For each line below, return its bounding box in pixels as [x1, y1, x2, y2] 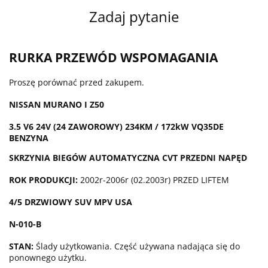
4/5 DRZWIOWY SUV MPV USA [9, 196, 132, 208]
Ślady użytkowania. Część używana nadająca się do [36, 240, 240, 252]
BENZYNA [9, 132, 48, 144]
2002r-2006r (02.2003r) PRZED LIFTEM [80, 174, 229, 186]
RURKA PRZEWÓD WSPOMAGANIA [9, 48, 218, 66]
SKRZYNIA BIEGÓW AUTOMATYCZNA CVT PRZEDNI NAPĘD [9, 152, 247, 164]
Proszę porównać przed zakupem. [9, 77, 144, 89]
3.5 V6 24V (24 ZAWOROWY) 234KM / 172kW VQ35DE [9, 121, 224, 133]
